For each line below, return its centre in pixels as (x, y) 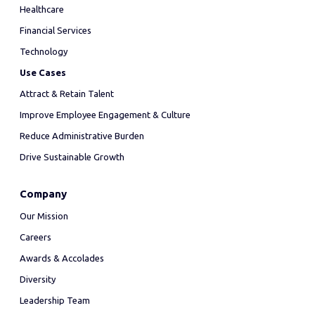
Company (43, 194)
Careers (36, 237)
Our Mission (44, 216)
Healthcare (42, 9)
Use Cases (43, 72)
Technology (44, 51)
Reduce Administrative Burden (82, 136)
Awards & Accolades (62, 258)
